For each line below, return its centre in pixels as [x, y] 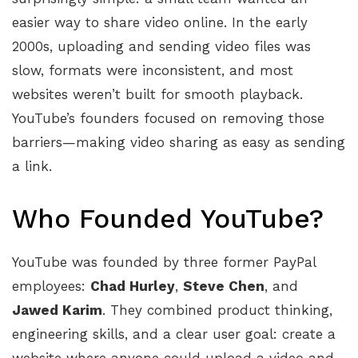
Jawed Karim [57, 310]
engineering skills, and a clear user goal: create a [174, 334]
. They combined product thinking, [217, 310]
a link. [32, 166]
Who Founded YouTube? [168, 218]
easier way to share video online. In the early [160, 22]
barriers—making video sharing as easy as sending [179, 142]
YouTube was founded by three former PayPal [164, 263]
